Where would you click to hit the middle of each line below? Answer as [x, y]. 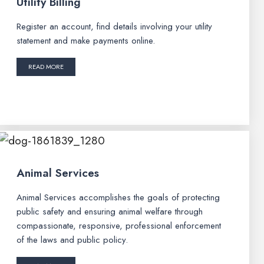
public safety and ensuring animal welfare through [110, 211]
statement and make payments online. [86, 41]
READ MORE [46, 67]
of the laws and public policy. [72, 240]
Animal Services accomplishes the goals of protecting [118, 197]
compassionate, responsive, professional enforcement [119, 225]
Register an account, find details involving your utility [115, 27]
